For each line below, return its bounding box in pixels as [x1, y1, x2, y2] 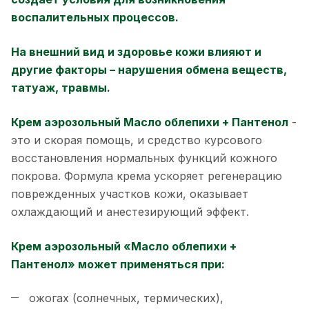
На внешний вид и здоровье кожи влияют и [11, 44, 261, 59]
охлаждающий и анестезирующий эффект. [11, 204, 249, 219]
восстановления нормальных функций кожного [11, 150, 277, 165]
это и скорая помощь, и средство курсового [11, 132, 262, 147]
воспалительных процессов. [11, 10, 181, 24]
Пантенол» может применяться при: [11, 257, 225, 271]
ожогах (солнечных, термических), [29, 290, 223, 305]
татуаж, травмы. [11, 80, 110, 94]
